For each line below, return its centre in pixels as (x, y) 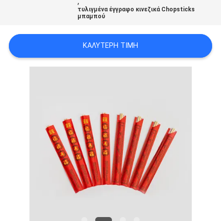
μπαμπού (92, 17)
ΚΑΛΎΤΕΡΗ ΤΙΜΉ (110, 46)
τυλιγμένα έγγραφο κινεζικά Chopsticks (136, 10)
